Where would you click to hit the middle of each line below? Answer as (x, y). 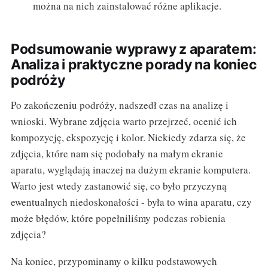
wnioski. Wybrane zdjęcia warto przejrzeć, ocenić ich (124, 121)
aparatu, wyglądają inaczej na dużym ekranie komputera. (130, 170)
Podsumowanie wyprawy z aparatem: (133, 49)
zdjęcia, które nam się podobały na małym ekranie (117, 154)
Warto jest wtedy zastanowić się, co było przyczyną (118, 186)
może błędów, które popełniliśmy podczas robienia (118, 218)
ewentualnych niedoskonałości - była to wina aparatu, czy (131, 202)
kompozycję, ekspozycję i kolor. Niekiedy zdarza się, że (128, 138)
